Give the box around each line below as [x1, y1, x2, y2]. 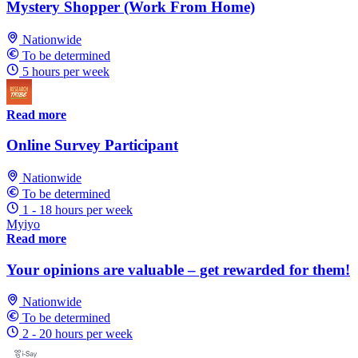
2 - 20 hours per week [22, 327, 133, 341]
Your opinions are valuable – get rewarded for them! [6, 261, 350, 278]
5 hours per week [22, 64, 109, 78]
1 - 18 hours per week [22, 202, 133, 217]
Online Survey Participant [6, 137, 178, 154]
